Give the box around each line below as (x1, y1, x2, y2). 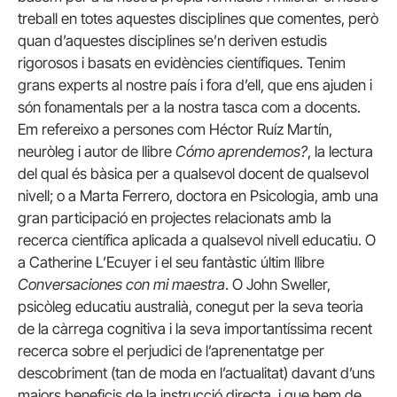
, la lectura (307, 142, 373, 160)
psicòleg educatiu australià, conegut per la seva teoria (18, 297, 363, 315)
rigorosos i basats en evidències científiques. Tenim (18, 53, 346, 72)
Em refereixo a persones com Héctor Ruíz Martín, (18, 120, 332, 138)
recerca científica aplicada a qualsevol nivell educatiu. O (18, 230, 376, 249)
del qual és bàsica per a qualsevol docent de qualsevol (18, 164, 369, 183)
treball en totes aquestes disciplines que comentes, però (18, 9, 378, 27)
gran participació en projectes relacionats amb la (18, 208, 331, 227)
